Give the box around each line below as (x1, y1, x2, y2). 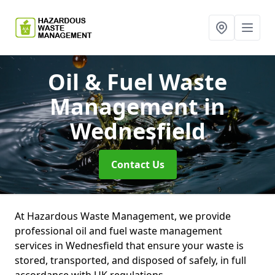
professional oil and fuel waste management (15, 224, 222, 238)
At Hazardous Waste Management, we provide (15, 209, 231, 223)
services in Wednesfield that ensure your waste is (15, 239, 244, 252)
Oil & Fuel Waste (48, 67, 227, 97)
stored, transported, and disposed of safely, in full (15, 254, 246, 267)
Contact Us (110, 158, 165, 171)
